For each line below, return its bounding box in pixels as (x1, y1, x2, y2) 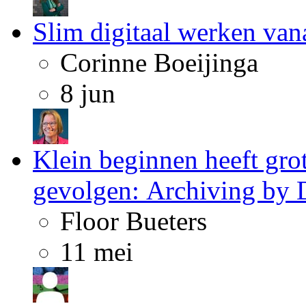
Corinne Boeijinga (60, 48, 258, 77)
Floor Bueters (60, 206, 207, 236)
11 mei (60, 237, 133, 266)
